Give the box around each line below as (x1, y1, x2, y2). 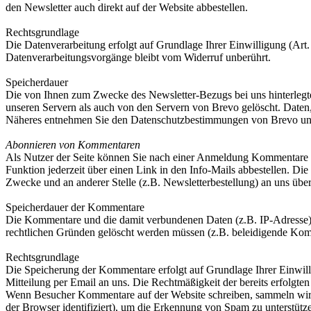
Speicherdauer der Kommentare (6, 201, 144, 213)
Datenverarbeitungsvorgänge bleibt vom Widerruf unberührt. (6, 51, 271, 63)
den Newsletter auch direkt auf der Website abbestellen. (6, 1, 248, 13)
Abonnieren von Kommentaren (6, 139, 140, 151)
